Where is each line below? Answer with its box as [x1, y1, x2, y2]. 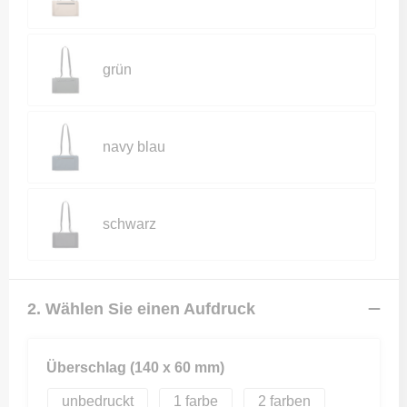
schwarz [102, 216, 156, 232]
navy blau [102, 139, 165, 154]
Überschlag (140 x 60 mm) [45, 360, 224, 375]
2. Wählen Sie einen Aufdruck [26, 299, 255, 318]
